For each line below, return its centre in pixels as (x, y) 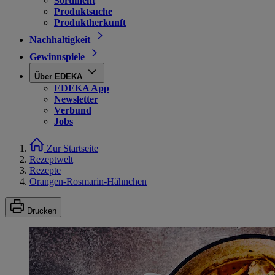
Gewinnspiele (57, 57)
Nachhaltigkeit (60, 40)
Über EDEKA (58, 76)
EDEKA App (82, 88)
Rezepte (45, 170)
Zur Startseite (72, 148)
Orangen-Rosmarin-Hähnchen (88, 181)
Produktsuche (83, 11)
